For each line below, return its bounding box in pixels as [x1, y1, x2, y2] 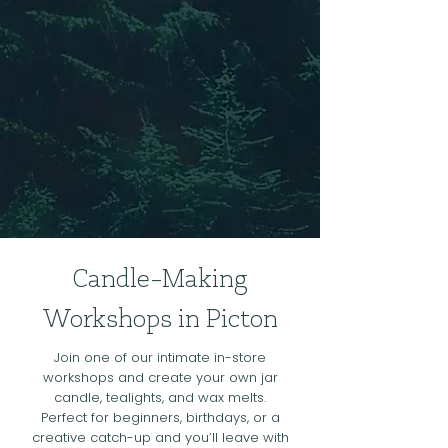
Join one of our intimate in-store [54, 348, 266, 367]
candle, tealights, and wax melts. [54, 388, 266, 407]
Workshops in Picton [42, 300, 278, 335]
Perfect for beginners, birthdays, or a [40, 408, 280, 427]
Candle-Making [73, 260, 247, 295]
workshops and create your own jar [42, 368, 278, 387]
